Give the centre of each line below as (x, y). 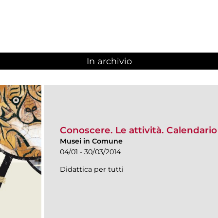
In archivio (109, 62)
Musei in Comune (91, 141)
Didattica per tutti (92, 169)
